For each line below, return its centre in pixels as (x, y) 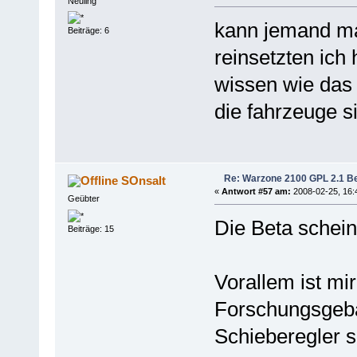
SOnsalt (144, 181)
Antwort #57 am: (256, 192)
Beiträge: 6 (88, 31)
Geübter (83, 199)
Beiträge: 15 (90, 228)
